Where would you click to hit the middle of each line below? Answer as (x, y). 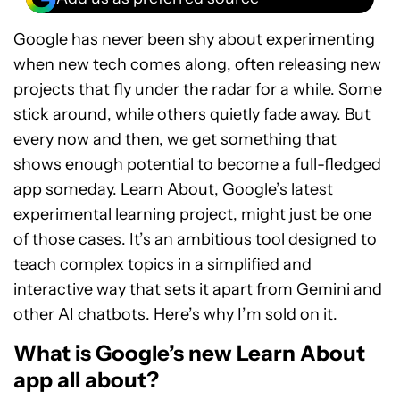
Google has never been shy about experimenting (194, 40)
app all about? (86, 380)
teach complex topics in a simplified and (162, 265)
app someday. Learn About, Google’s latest (173, 190)
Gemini (323, 290)
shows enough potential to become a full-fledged (197, 165)
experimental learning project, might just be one (192, 215)
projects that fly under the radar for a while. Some (198, 90)
